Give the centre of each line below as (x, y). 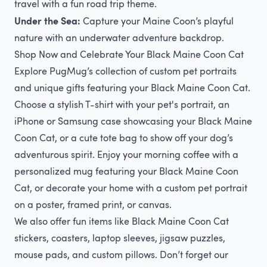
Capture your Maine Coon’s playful (157, 21)
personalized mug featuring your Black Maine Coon (126, 171)
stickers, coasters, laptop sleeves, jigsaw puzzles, (120, 238)
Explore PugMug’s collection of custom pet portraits (125, 71)
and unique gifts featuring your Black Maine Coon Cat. (132, 88)
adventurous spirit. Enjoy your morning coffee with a (126, 154)
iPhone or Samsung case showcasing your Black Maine (133, 121)
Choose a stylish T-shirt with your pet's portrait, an (122, 104)
